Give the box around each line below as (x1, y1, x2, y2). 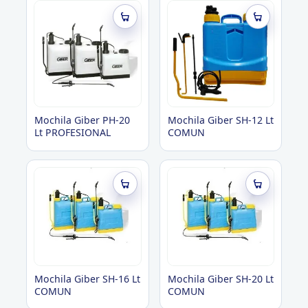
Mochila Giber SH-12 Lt (167, 113, 274, 127)
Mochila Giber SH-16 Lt (34, 272, 140, 286)
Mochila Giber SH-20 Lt (167, 272, 274, 286)
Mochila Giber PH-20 (34, 113, 130, 127)
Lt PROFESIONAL (34, 126, 111, 140)
